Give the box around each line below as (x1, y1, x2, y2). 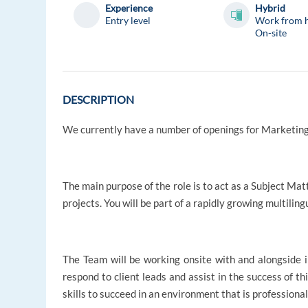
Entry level (105, 14, 151, 27)
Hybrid (255, 2, 286, 14)
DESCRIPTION (63, 93, 135, 107)
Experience (105, 2, 153, 14)
